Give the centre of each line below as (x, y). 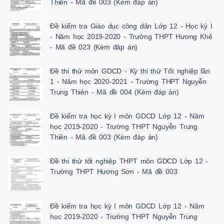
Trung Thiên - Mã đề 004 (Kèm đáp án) (114, 92)
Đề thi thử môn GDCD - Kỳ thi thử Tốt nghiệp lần (130, 71)
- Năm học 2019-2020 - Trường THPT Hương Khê (131, 37)
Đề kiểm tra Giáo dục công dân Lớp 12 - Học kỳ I (131, 26)
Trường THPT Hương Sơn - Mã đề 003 (114, 172)
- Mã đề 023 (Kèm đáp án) (94, 47)
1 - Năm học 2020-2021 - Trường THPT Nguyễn (128, 82)
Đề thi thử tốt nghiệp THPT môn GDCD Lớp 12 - (129, 161)
